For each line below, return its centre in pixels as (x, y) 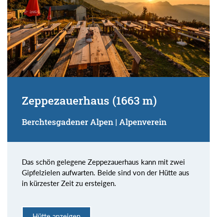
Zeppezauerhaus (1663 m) (89, 100)
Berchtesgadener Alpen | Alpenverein (94, 122)
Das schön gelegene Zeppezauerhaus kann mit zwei (103, 162)
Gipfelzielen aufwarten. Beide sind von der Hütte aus (106, 172)
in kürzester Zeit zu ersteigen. (69, 183)
